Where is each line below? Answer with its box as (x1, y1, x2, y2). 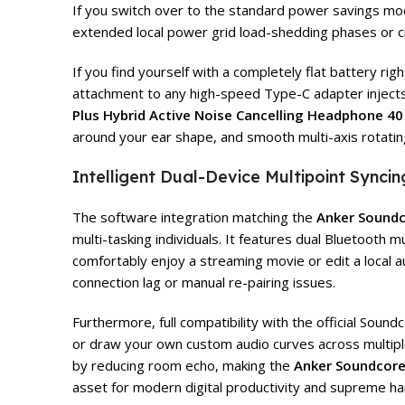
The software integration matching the (72, 208, 316, 227)
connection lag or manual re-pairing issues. (72, 273, 335, 292)
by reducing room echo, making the (72, 356, 294, 375)
